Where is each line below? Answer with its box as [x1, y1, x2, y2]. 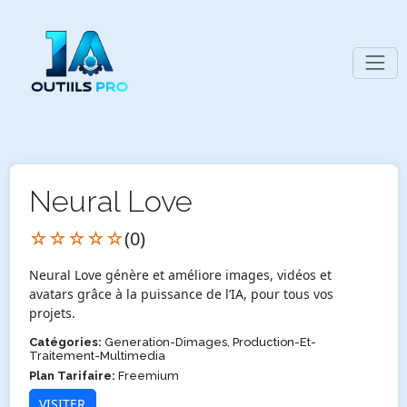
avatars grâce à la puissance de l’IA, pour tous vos [28, 284, 333, 303]
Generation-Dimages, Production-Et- [101, 334, 316, 349]
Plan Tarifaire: [28, 368, 115, 382]
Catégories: [28, 334, 102, 349]
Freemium [114, 368, 179, 382]
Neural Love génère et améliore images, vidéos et [28, 265, 332, 283]
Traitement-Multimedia [28, 348, 165, 362]
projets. [28, 303, 75, 322]
